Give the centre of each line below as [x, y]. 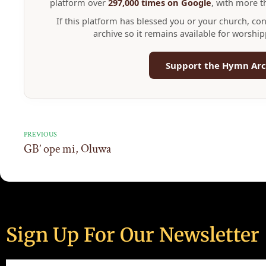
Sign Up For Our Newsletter [133, 235]
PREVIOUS [40, 134]
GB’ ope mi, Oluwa [67, 149]
